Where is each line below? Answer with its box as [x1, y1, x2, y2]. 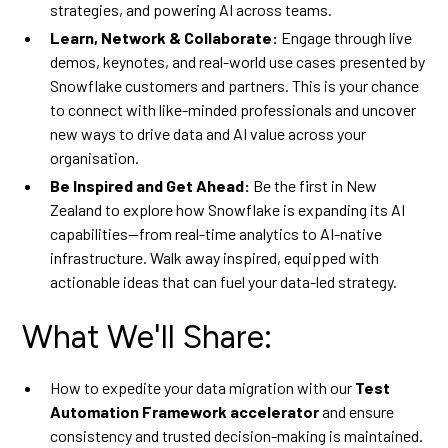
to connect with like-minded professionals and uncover [50, 100, 417, 119]
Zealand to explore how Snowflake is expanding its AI [50, 200, 406, 219]
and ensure [322, 402, 395, 421]
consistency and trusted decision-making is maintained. [50, 426, 424, 445]
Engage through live [278, 28, 413, 47]
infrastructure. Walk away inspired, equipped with [50, 248, 380, 267]
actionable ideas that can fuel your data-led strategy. [50, 272, 398, 291]
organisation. [50, 148, 140, 167]
